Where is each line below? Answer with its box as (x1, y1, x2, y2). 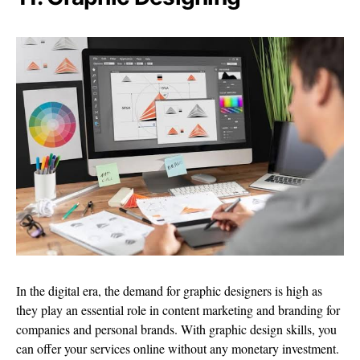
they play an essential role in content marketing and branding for (16, 301, 340, 319)
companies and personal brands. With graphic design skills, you (16, 321, 337, 338)
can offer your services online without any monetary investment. (16, 340, 343, 358)
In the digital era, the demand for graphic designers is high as (16, 282, 322, 300)
